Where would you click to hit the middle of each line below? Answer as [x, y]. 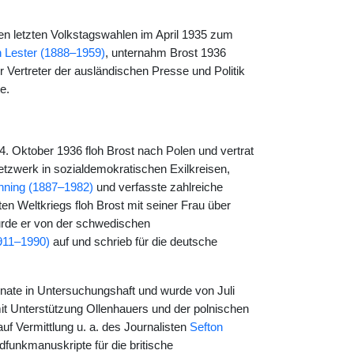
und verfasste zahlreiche [158, 187]
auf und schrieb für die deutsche [133, 242]
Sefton [206, 327]
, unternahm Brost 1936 [165, 53]
